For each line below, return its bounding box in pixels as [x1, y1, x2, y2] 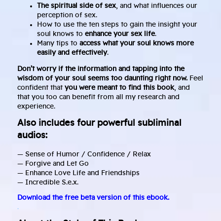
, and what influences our [116, 2, 197, 10]
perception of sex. [37, 12, 97, 19]
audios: [17, 131, 47, 141]
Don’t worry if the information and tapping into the [17, 66, 184, 73]
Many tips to [37, 40, 79, 47]
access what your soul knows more [79, 40, 194, 47]
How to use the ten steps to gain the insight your [37, 21, 197, 29]
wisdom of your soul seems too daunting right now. [17, 75, 187, 82]
